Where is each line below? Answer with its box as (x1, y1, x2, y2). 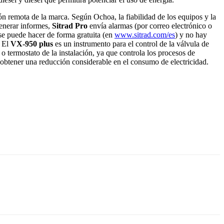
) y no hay (175, 30, 207, 39)
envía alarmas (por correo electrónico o (87, 21, 212, 30)
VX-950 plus (10, 39, 53, 48)
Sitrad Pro (52, 21, 87, 30)
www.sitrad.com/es (114, 30, 175, 39)
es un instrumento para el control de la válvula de (53, 39, 209, 48)
